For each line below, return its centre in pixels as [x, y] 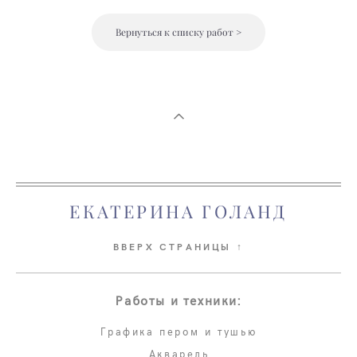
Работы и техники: [178, 300]
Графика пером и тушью [180, 331]
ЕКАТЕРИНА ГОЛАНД [178, 212]
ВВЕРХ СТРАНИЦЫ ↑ [178, 246]
